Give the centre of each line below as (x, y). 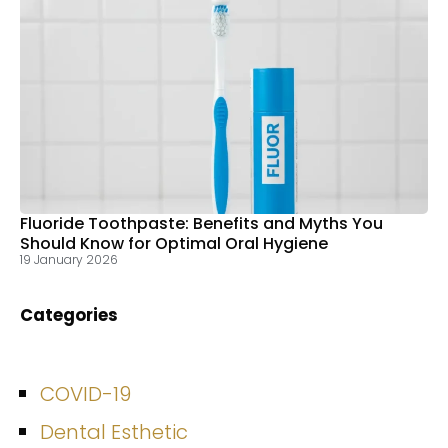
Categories (69, 316)
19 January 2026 (69, 260)
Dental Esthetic (114, 431)
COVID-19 (85, 393)
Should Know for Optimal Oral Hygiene (174, 244)
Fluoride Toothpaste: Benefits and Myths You (201, 224)
